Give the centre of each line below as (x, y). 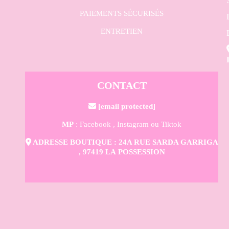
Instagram (133, 124)
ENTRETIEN (122, 31)
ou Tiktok (165, 124)
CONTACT (122, 86)
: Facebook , (96, 124)
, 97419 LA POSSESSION (122, 152)
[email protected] (127, 107)
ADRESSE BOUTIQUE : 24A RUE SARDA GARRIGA (124, 142)
